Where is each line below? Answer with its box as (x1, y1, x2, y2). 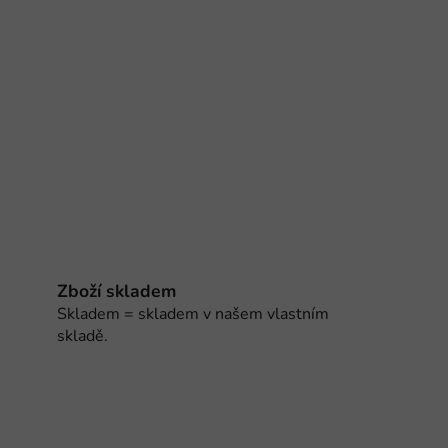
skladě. (57, 324, 109, 347)
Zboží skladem (57, 278, 177, 303)
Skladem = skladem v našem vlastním (57, 302, 330, 325)
